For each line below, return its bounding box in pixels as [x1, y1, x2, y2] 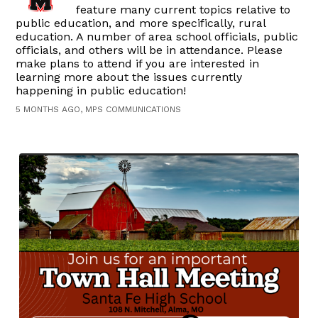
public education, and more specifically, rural [16, 16, 266, 30]
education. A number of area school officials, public [16, 29, 299, 43]
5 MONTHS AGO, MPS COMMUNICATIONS [16, 104, 182, 114]
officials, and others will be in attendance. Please [16, 43, 283, 57]
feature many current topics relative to [76, 2, 291, 16]
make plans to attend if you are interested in [16, 56, 260, 70]
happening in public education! [16, 83, 187, 97]
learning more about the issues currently [16, 70, 243, 84]
